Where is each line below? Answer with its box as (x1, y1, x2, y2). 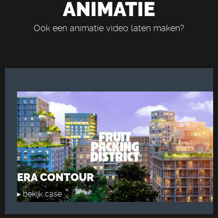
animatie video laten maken (70, 23, 180, 33)
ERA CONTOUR (17, 171, 94, 184)
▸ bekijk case (17, 189, 62, 199)
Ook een (34, 23, 70, 33)
